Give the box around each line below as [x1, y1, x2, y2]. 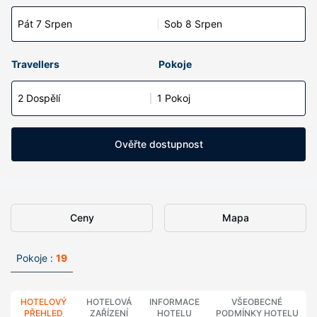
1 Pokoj [157, 92, 190, 104]
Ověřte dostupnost [114, 138, 203, 150]
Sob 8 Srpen [164, 18, 222, 30]
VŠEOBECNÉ [231, 296, 283, 307]
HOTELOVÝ [21, 296, 67, 307]
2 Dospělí [18, 92, 60, 104]
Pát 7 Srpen [18, 18, 72, 30]
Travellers [11, 58, 59, 70]
